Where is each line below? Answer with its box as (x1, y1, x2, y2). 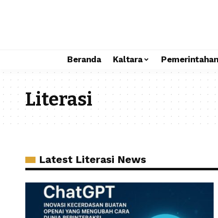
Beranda (67, 54, 101, 64)
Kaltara (112, 54, 143, 64)
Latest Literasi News (39, 153, 146, 165)
